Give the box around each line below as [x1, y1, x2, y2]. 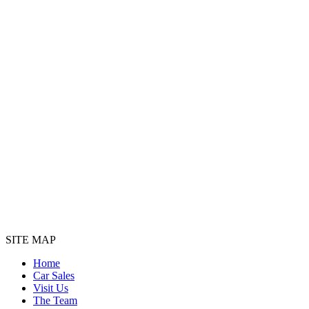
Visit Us [33, 281, 68, 294]
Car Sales [33, 269, 74, 281]
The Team [33, 294, 77, 306]
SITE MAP [6, 233, 56, 246]
